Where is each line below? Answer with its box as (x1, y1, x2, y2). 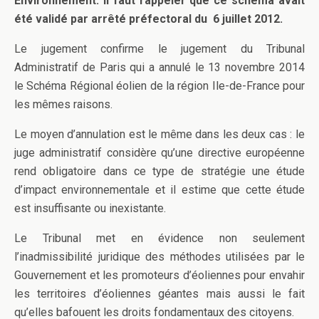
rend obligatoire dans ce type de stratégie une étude (14, 164, 305, 178)
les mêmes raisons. (14, 97, 113, 111)
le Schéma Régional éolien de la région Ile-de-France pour (14, 78, 305, 93)
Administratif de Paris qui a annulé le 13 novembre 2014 (14, 60, 305, 74)
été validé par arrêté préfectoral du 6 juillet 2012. (14, 11, 283, 26)
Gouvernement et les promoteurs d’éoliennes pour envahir (14, 268, 305, 282)
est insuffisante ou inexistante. (14, 201, 166, 215)
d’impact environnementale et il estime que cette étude (14, 182, 305, 197)
